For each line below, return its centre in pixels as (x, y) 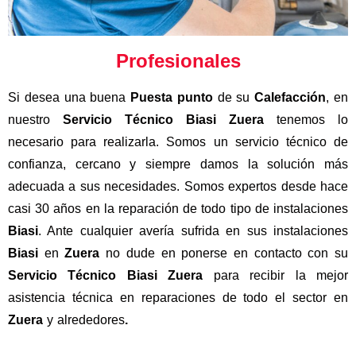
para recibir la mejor (276, 275)
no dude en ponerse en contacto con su (224, 253)
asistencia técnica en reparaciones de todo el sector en (178, 297)
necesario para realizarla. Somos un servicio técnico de (178, 141)
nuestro (35, 119)
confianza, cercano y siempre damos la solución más (178, 164)
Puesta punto (172, 97)
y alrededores (86, 319)
